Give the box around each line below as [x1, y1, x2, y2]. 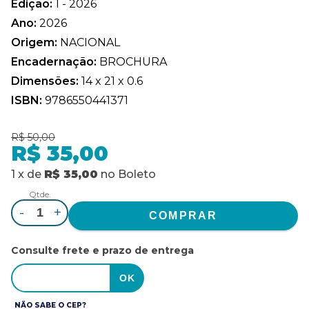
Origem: [11, 35, 60, 49]
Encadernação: [11, 54, 99, 68]
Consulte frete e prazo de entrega [11, 243, 194, 257]
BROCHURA [99, 54, 167, 68]
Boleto [118, 167, 156, 181]
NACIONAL [60, 35, 120, 49]
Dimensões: [11, 74, 81, 88]
